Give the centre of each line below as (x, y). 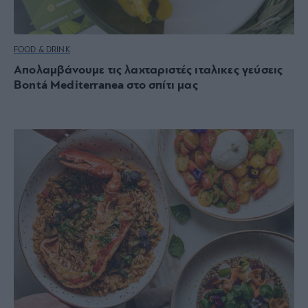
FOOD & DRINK (42, 50)
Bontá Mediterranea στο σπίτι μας (106, 85)
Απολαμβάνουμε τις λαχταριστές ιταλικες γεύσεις (148, 70)
